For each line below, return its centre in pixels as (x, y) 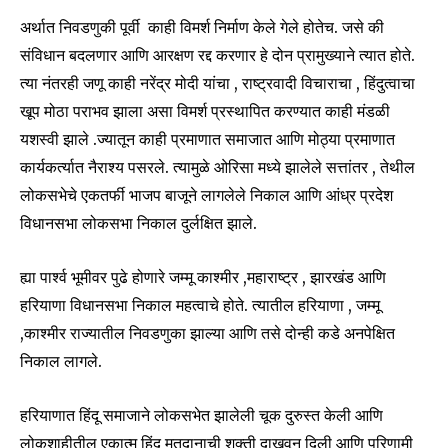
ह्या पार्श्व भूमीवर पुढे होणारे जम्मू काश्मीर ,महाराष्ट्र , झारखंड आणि (203, 277)
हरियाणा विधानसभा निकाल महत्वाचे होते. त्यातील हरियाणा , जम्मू (200, 305)
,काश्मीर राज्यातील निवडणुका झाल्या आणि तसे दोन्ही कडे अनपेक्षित (207, 333)
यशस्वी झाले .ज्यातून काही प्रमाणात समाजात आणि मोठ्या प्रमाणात (207, 139)
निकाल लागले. (63, 361)
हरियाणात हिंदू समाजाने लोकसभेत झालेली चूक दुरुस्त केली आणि (201, 415)
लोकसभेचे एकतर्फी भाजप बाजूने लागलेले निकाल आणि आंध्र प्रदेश (206, 195)
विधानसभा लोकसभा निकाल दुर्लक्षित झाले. (138, 223)
